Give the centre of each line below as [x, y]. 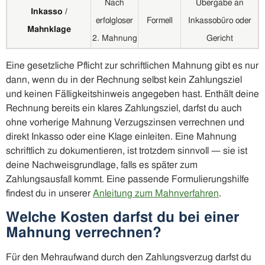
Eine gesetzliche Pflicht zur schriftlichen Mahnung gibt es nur [132, 66]
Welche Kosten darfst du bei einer [122, 218]
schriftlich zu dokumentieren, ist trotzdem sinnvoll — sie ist [127, 151]
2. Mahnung [114, 39]
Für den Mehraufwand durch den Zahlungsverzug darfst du [129, 258]
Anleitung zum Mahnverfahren [156, 194]
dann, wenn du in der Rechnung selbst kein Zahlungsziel [124, 80]
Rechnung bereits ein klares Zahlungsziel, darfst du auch [124, 109]
